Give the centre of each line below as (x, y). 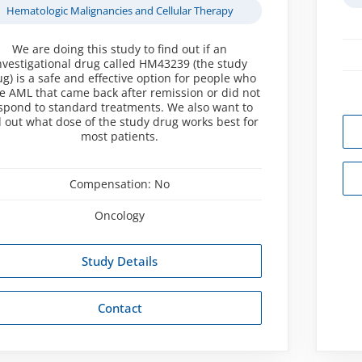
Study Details (120, 261)
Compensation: (112, 183)
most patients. (120, 136)
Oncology (120, 215)
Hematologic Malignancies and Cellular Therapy (120, 10)
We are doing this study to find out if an (120, 48)
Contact (120, 307)
